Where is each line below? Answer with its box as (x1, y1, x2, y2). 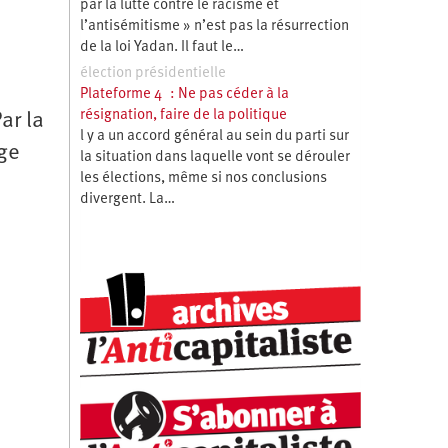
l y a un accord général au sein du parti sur (79, 128, 349, 144)
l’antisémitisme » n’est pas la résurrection (79, 18, 349, 34)
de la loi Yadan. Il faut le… (79, 39, 244, 55)
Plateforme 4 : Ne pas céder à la (79, 86, 289, 102)
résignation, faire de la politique (79, 107, 287, 123)
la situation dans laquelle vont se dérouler (79, 149, 350, 165)
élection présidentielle (79, 65, 226, 81)
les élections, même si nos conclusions (79, 170, 327, 186)
